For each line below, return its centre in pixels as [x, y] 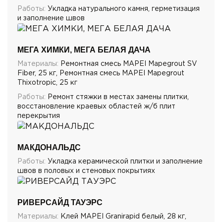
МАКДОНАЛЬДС [49, 148]
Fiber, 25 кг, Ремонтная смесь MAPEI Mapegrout [101, 74]
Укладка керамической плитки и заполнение [124, 162]
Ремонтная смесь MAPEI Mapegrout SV [128, 64]
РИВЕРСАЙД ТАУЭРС [60, 203]
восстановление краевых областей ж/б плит [96, 107]
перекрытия [39, 116]
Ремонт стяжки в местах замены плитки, [117, 97]
